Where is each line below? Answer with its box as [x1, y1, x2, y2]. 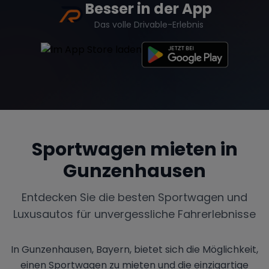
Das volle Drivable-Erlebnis [94, 19, 204, 31]
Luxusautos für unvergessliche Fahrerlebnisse [13, 207, 256, 222]
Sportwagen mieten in [31, 137, 238, 163]
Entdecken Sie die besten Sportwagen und [22, 190, 247, 205]
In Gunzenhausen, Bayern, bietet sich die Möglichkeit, [11, 243, 258, 257]
